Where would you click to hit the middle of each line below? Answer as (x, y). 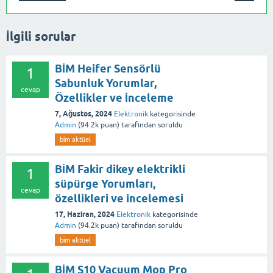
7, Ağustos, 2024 (83, 114)
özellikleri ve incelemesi (119, 199)
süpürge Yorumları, (105, 184)
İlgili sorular (41, 36)
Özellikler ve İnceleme (114, 98)
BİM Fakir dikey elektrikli (120, 169)
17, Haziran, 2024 (85, 214)
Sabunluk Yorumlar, (106, 83)
